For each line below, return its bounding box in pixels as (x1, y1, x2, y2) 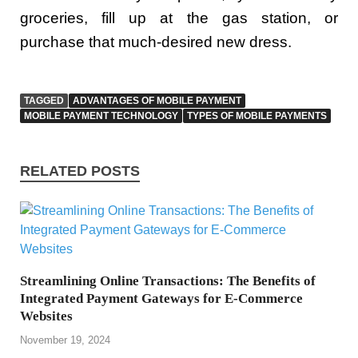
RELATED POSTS (20, 163, 140, 180)
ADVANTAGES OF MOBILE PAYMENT (73, 95, 241, 107)
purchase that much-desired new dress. (20, 34, 292, 51)
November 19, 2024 (20, 333, 110, 346)
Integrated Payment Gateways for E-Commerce (20, 291, 303, 307)
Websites (20, 308, 73, 324)
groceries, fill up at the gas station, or (20, 10, 338, 27)
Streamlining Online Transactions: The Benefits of (20, 273, 316, 289)
